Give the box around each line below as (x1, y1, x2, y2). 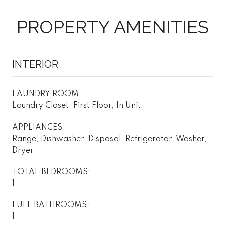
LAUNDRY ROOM (12, 90, 79, 98)
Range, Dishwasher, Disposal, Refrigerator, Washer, (12, 135, 207, 143)
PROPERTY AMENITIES (16, 16, 209, 37)
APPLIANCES (12, 123, 62, 132)
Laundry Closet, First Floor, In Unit (12, 101, 141, 110)
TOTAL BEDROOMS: (12, 168, 90, 176)
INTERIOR (12, 58, 58, 70)
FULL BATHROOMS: (12, 201, 89, 209)
